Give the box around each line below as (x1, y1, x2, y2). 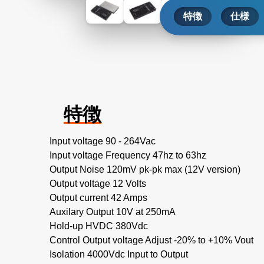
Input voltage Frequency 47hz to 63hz (49, 150, 206, 161)
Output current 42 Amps (49, 193, 147, 203)
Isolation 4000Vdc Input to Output (49, 249, 188, 260)
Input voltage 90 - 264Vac (49, 136, 156, 147)
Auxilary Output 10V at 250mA (49, 207, 176, 217)
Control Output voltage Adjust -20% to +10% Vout (49, 235, 253, 246)
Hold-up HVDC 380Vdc (49, 221, 148, 232)
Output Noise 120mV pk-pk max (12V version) (49, 164, 240, 175)
